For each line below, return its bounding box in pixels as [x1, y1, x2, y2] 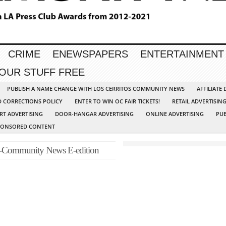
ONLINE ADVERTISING [146, 110, 204, 118]
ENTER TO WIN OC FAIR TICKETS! [75, 97, 160, 105]
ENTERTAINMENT [140, 48, 224, 60]
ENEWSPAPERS [52, 48, 128, 60]
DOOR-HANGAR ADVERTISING [55, 110, 134, 118]
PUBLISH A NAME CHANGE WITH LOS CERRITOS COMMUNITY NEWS [7, 85, 185, 93]
